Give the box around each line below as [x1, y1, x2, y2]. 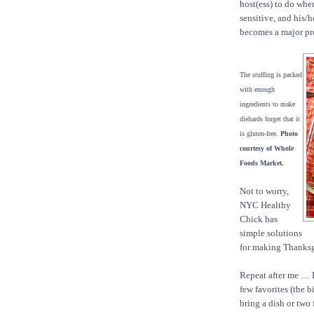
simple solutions [240, 228, 302, 239]
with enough [240, 86, 275, 94]
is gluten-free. [240, 130, 280, 138]
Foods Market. [240, 159, 284, 168]
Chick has [240, 214, 278, 225]
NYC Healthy [240, 200, 291, 211]
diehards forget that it [240, 115, 300, 123]
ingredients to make [240, 100, 295, 109]
